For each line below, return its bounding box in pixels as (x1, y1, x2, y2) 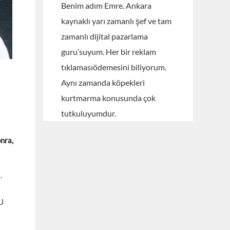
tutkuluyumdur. (61, 108, 116, 118)
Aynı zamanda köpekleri (61, 78, 145, 87)
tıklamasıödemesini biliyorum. (61, 62, 166, 72)
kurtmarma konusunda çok (61, 93, 156, 103)
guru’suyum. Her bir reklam (61, 47, 156, 56)
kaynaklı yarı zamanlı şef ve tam (61, 16, 171, 26)
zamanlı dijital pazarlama (61, 31, 148, 41)
